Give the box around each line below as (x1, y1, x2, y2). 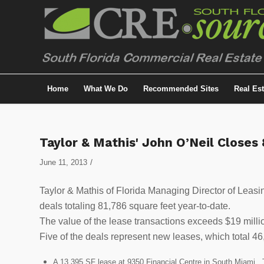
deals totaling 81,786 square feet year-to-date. (39, 200, 230, 211)
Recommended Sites (143, 84, 219, 93)
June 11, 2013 (39, 158, 87, 167)
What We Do (84, 84, 128, 93)
